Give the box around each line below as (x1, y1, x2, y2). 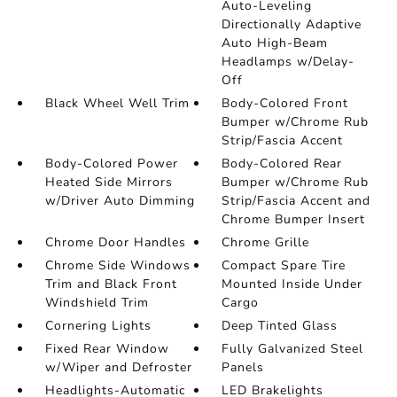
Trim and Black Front (44, 276, 177, 293)
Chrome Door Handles (44, 234, 186, 252)
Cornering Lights (44, 317, 152, 335)
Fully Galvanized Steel (222, 340, 364, 358)
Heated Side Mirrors (44, 174, 173, 191)
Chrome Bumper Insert (222, 211, 366, 229)
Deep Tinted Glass (222, 317, 339, 335)
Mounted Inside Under (222, 276, 363, 293)
